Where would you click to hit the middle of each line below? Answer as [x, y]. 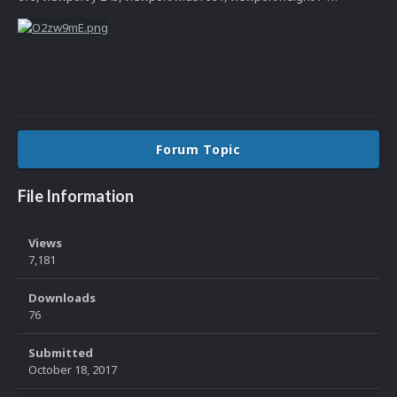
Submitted [61, 353]
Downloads [62, 298]
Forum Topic [198, 150]
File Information [76, 196]
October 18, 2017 [73, 370]
